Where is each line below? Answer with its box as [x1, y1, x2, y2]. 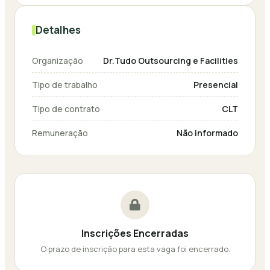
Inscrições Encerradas [81, 227, 189, 240]
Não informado [177, 127, 238, 139]
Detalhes [36, 23, 81, 37]
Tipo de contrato [32, 103, 100, 115]
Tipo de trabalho [32, 79, 98, 90]
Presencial [193, 79, 238, 90]
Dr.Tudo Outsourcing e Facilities [103, 55, 238, 66]
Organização [32, 55, 83, 66]
